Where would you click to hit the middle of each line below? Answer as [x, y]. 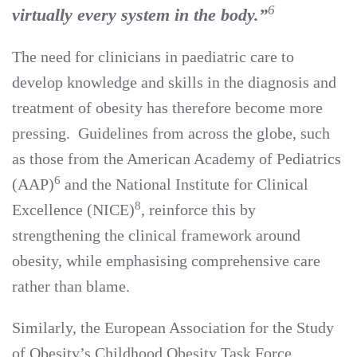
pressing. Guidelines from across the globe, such [171, 133]
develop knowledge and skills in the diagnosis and [174, 82]
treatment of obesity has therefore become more [167, 108]
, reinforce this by [198, 210]
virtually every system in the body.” [140, 15]
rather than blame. [71, 286]
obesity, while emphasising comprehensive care [166, 261]
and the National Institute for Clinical [184, 184]
